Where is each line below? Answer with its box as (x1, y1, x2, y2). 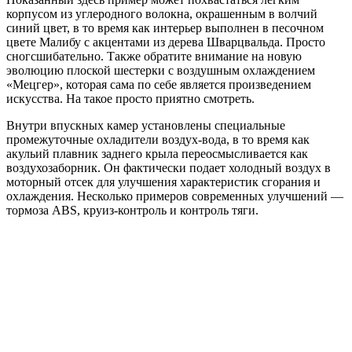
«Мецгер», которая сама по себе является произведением (6, 78, 311, 92)
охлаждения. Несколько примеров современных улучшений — (6, 189, 343, 203)
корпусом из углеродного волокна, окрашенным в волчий (6, 7, 317, 21)
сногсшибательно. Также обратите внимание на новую (6, 49, 302, 64)
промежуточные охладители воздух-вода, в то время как (6, 133, 310, 147)
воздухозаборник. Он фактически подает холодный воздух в (6, 161, 331, 175)
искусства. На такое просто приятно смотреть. (6, 92, 255, 106)
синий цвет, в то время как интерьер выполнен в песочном (6, 21, 324, 35)
